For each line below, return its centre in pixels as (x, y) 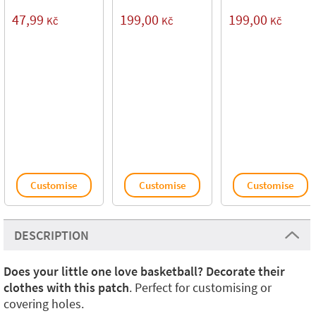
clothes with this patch (66, 288)
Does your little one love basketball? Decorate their (144, 272)
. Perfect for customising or (200, 288)
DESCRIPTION (51, 236)
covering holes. (44, 304)
